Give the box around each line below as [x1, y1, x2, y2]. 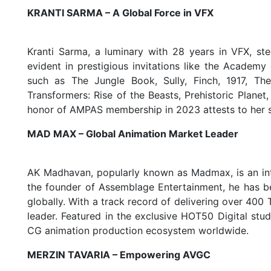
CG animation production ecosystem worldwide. [27, 224, 249, 237]
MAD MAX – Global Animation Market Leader [27, 128, 239, 140]
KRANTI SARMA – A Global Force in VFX [27, 7, 214, 19]
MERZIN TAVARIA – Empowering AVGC [27, 249, 211, 261]
